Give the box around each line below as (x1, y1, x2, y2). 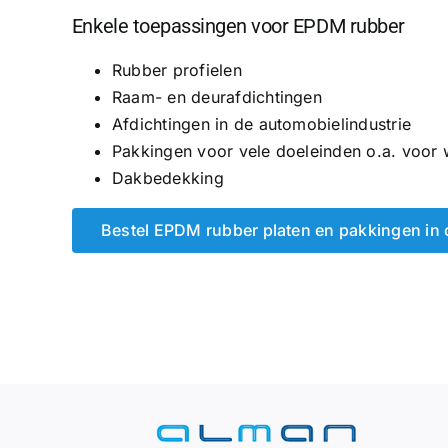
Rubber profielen (111, 59, 242, 80)
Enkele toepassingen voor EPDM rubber (71, 13, 405, 38)
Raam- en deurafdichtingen (111, 86, 322, 107)
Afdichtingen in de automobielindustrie (111, 113, 412, 134)
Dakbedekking (111, 167, 224, 188)
